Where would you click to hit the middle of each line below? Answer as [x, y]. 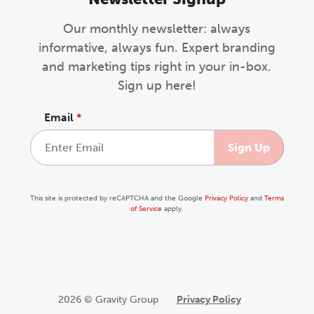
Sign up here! [157, 86]
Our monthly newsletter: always [157, 29]
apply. [172, 209]
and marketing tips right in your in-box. [157, 67]
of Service [146, 209]
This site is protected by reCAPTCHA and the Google [117, 199]
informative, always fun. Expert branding [157, 48]
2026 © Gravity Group [108, 300]
